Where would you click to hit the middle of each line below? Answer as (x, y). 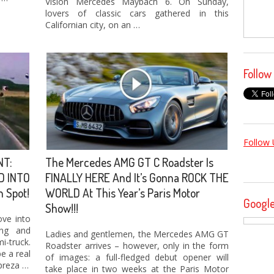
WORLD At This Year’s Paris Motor (123, 193)
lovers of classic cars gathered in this (137, 13)
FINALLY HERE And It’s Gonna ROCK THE (137, 177)
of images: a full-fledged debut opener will (137, 257)
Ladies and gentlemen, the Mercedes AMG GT (137, 234)
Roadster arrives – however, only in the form (137, 245)
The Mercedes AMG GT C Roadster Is (129, 162)
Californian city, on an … (93, 25)
